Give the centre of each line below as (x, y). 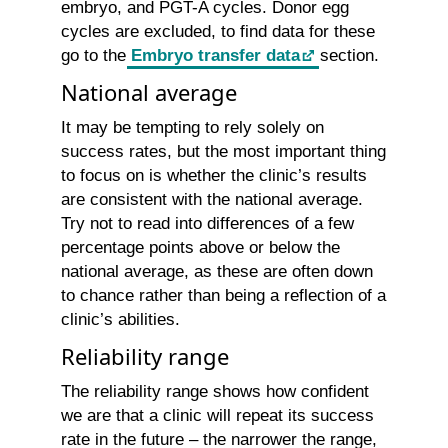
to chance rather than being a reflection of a (223, 296)
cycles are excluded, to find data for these (218, 32)
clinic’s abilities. (120, 320)
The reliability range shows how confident (215, 392)
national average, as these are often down (217, 272)
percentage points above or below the (200, 248)
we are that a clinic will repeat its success (217, 416)
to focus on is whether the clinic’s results (214, 176)
